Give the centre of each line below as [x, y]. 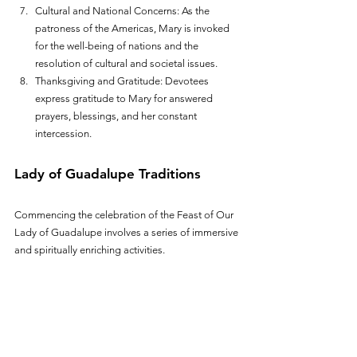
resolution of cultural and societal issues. [126, 63]
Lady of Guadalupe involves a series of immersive [127, 232]
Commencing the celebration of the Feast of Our [125, 214]
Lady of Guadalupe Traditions [108, 173]
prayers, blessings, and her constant [117, 116]
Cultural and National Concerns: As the [124, 10]
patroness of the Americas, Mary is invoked [133, 28]
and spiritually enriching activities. [91, 249]
